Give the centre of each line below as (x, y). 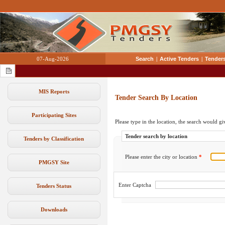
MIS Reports (54, 91)
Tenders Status (54, 186)
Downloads (54, 209)
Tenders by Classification (54, 139)
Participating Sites (54, 115)
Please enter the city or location (162, 157)
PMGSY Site (54, 162)
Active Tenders (179, 59)
